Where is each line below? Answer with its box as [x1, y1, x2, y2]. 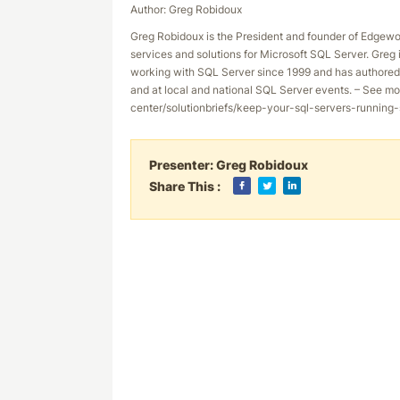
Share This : [149, 179, 221, 194]
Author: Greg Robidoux [130, 3, 242, 16]
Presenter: [149, 157, 216, 172]
